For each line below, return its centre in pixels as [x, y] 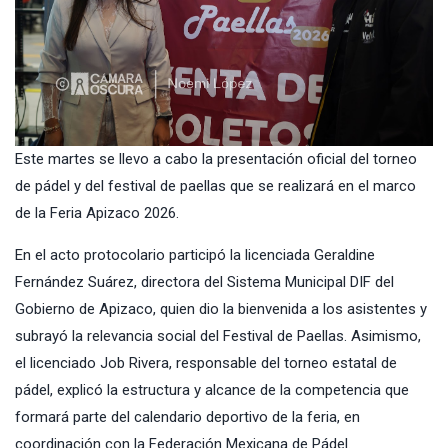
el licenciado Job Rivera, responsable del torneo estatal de [206, 362]
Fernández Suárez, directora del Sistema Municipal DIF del [204, 281]
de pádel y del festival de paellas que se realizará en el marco [215, 185]
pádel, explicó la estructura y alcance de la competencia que [212, 389]
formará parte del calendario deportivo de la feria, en [187, 416]
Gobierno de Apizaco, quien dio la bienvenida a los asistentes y [221, 308]
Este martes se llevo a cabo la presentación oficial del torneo [216, 158]
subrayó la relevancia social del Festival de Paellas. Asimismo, [218, 335]
